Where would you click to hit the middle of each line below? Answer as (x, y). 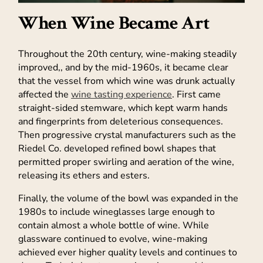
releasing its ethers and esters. (84, 176)
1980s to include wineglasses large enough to (117, 212)
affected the (45, 95)
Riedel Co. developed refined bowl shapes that (117, 149)
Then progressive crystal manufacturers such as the (127, 135)
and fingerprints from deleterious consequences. (121, 122)
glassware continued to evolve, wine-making (113, 239)
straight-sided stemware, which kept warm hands (123, 108)
